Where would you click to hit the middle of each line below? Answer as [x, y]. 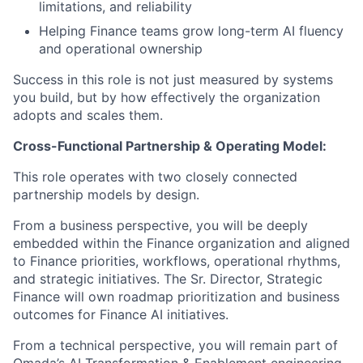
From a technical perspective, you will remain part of [175, 346]
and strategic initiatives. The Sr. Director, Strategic [168, 279]
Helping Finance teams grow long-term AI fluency [191, 31]
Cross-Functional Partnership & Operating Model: [170, 146]
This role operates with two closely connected [155, 177]
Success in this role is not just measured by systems [173, 80]
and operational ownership [121, 49]
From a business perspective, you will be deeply [160, 226]
